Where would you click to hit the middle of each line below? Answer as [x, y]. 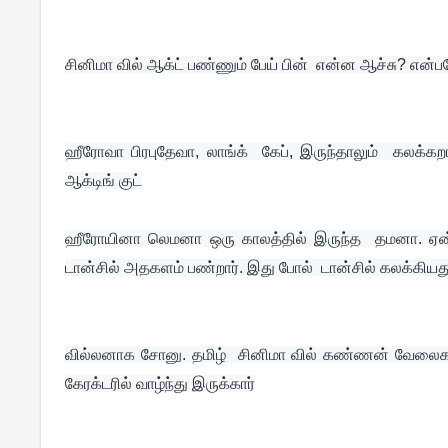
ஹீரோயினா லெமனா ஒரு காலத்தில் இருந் [207, 238]
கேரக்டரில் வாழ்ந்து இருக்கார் [160, 383]
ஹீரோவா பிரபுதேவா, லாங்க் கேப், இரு [196, 151]
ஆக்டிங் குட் [104, 180]
